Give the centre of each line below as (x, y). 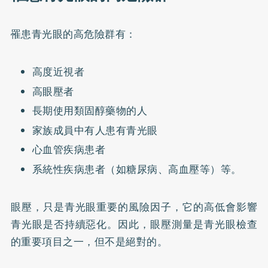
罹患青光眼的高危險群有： (73, 34)
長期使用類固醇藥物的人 (90, 111)
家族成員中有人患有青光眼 (95, 130)
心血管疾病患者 (69, 150)
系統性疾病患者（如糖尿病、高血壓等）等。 (137, 169)
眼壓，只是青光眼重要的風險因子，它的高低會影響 (134, 207)
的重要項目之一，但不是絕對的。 (89, 241)
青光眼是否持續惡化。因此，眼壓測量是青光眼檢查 (134, 224)
